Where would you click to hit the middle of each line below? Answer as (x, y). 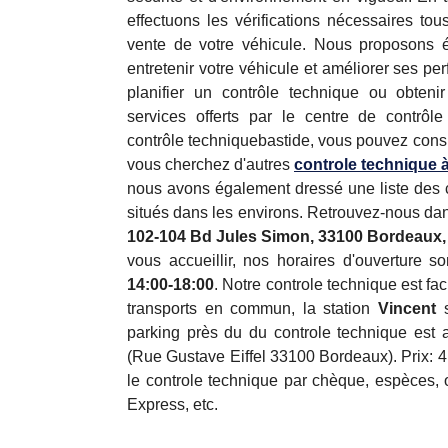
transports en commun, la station (252, 308)
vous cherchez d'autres (210, 164)
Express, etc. (172, 404)
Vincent (406, 308)
